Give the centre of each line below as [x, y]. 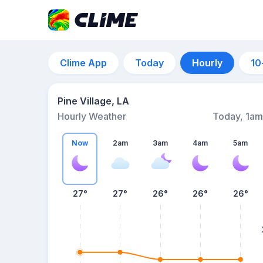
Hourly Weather [92, 116]
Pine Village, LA [93, 101]
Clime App [83, 63]
